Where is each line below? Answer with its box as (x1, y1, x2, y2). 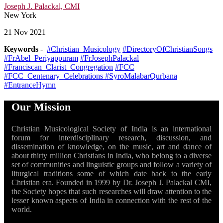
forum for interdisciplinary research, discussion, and (11, 133, 212, 142)
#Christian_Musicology (47, 45, 120, 54)
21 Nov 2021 (4, 28, 46, 37)
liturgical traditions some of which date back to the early (11, 169, 212, 178)
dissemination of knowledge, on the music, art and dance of (11, 142, 212, 151)
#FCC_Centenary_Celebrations (4, 72, 105, 81)
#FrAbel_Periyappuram (4, 54, 78, 63)
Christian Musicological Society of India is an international (11, 124, 212, 133)
